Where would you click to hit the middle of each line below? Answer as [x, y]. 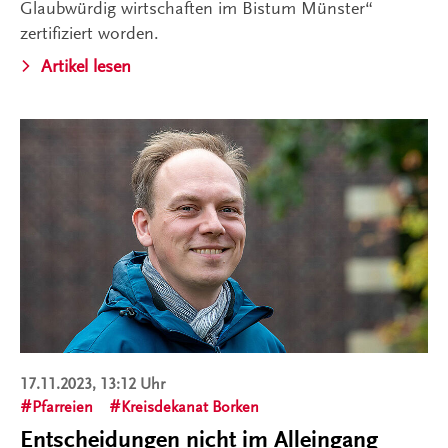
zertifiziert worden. [89, 32]
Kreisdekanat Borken [190, 406]
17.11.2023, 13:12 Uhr [92, 383]
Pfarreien [62, 406]
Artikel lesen [86, 65]
